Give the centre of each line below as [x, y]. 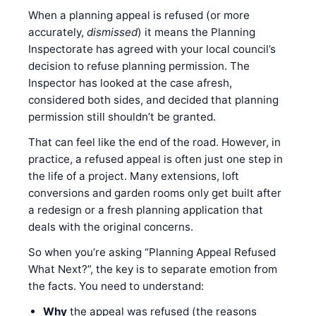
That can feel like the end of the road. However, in [154, 142]
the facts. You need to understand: [116, 286]
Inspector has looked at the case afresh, [130, 83]
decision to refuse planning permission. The [139, 66]
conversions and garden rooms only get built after [155, 193]
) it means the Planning [196, 32]
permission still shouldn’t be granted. [122, 116]
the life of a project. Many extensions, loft [134, 176]
